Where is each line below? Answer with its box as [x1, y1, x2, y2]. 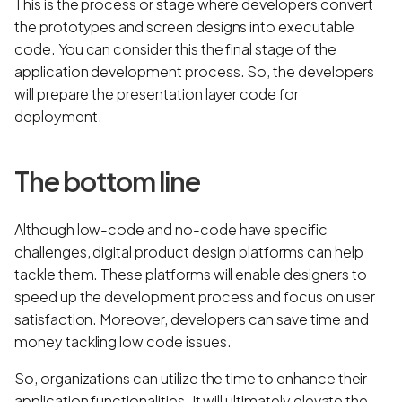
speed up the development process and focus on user [14, 286, 375, 306]
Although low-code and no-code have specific [14, 219, 328, 239]
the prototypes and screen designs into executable [14, 16, 354, 36]
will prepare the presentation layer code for [14, 83, 299, 103]
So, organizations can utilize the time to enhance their [14, 368, 368, 388]
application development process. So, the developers [14, 61, 374, 81]
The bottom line [14, 163, 200, 198]
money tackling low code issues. [14, 331, 234, 351]
